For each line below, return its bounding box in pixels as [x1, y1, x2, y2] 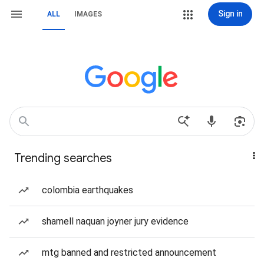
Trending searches [14, 151, 112, 166]
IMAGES [74, 10, 102, 18]
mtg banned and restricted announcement [42, 247, 216, 258]
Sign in [217, 9, 243, 18]
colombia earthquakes [42, 184, 133, 196]
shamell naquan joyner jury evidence [42, 216, 189, 227]
